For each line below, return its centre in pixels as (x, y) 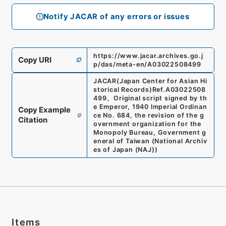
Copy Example (44, 110)
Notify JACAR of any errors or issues (116, 17)
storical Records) (123, 89)
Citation (33, 120)
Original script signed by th (160, 98)
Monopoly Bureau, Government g (150, 132)
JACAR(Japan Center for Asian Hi (150, 81)
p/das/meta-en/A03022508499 (147, 64)
